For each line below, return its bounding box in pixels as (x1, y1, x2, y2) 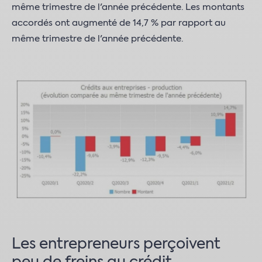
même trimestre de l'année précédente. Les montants (12, 3, 244, 12)
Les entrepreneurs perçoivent (12, 237, 220, 252)
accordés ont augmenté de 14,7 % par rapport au (12, 19, 226, 27)
